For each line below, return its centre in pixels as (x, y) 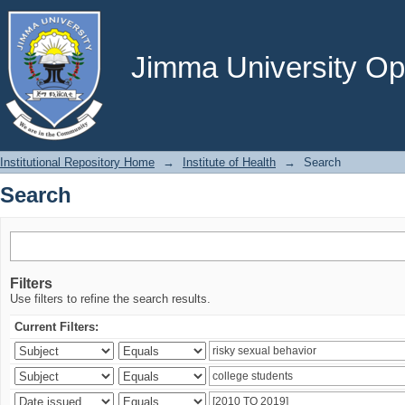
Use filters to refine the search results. (110, 299)
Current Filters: (57, 327)
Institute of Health (229, 162)
